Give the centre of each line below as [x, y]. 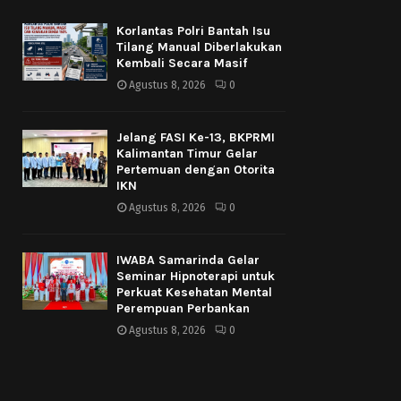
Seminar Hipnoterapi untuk [196, 277]
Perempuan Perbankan [183, 309]
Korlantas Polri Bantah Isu [193, 31]
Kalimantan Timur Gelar [187, 154]
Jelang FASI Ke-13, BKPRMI [196, 138]
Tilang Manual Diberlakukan [199, 47]
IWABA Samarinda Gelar [188, 260]
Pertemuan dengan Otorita [196, 170]
